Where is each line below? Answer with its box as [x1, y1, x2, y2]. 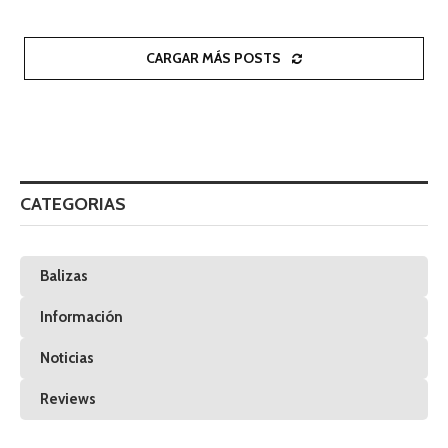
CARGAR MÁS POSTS [146, 48, 281, 67]
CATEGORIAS [20, 192, 126, 215]
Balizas [40, 266, 88, 285]
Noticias [40, 348, 94, 367]
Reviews [40, 389, 96, 408]
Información [40, 307, 123, 326]
